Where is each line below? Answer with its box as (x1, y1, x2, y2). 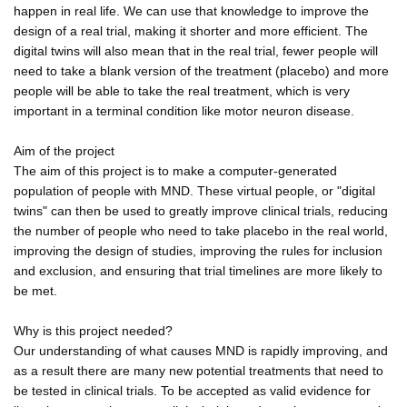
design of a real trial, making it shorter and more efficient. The (14, 23, 368, 38)
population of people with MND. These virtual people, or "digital (14, 183, 375, 198)
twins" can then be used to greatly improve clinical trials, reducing (14, 203, 388, 218)
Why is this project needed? (14, 323, 173, 338)
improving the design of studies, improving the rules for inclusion (14, 243, 382, 258)
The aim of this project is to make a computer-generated (14, 163, 337, 178)
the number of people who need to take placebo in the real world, (14, 223, 388, 238)
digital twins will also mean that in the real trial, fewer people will (14, 43, 378, 58)
